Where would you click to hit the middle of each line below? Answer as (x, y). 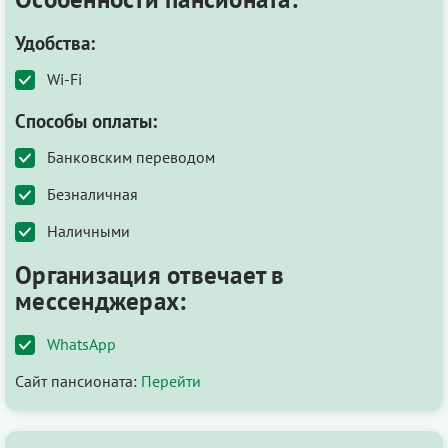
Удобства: (55, 42)
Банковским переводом (131, 156)
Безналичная (92, 193)
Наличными (88, 230)
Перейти (171, 380)
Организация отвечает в (150, 274)
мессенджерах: (101, 300)
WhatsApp (81, 343)
